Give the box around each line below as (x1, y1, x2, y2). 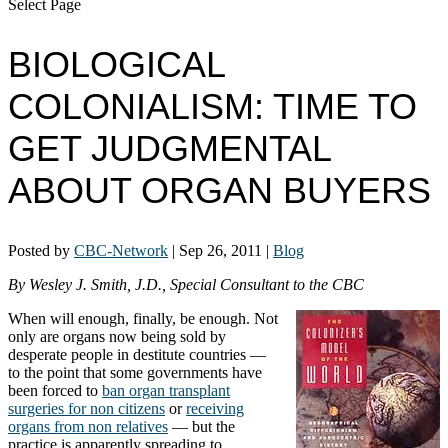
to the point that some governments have (8, 363, 262, 381)
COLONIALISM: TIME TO (8, 85, 417, 127)
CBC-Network (74, 241, 168, 259)
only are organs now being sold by (8, 327, 226, 345)
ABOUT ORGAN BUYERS (8, 169, 431, 211)
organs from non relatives (8, 417, 168, 435)
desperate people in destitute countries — (8, 345, 266, 363)
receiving (186, 399, 244, 417)
